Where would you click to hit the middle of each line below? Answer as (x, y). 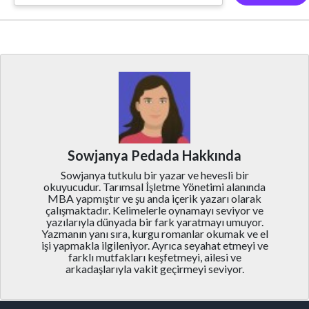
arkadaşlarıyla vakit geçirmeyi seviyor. (154, 268)
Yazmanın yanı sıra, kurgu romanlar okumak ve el (154, 233)
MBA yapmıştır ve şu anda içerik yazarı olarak (154, 198)
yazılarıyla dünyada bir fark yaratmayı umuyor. (154, 221)
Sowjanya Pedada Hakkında (154, 155)
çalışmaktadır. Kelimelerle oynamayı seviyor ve (154, 210)
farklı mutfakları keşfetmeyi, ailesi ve (154, 257)
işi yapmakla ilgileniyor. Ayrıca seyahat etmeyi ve (154, 245)
